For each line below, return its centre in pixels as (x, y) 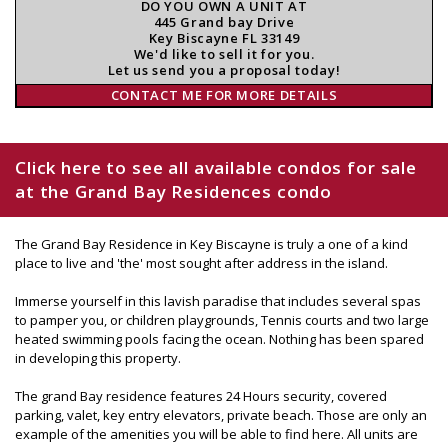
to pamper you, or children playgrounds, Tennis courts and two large (222, 319)
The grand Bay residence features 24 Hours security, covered (201, 395)
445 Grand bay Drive (224, 21)
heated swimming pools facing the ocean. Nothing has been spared (219, 338)
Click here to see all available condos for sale (216, 167)
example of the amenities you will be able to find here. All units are (216, 433)
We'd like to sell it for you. (224, 53)
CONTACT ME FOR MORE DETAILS (224, 94)
